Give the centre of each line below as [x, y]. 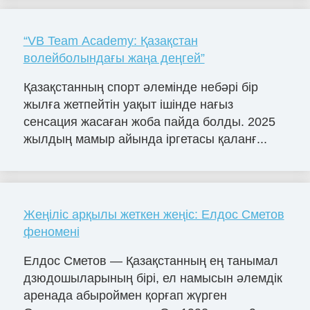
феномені [51, 231]
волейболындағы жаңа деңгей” [114, 58]
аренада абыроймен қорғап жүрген [125, 295]
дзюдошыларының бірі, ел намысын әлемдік [153, 278]
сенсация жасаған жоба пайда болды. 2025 [149, 121]
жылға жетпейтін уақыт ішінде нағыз [128, 104]
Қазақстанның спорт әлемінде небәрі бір [140, 87]
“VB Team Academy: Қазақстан [110, 40]
